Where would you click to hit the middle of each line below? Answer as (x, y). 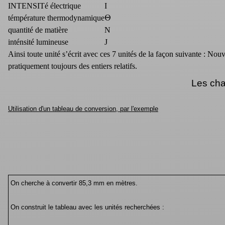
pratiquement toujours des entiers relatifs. (73, 66)
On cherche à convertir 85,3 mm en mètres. (74, 183)
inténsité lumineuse (38, 42)
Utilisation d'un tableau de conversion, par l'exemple (83, 108)
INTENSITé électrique (44, 6)
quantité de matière (38, 30)
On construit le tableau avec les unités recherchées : (87, 207)
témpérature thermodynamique (56, 18)
